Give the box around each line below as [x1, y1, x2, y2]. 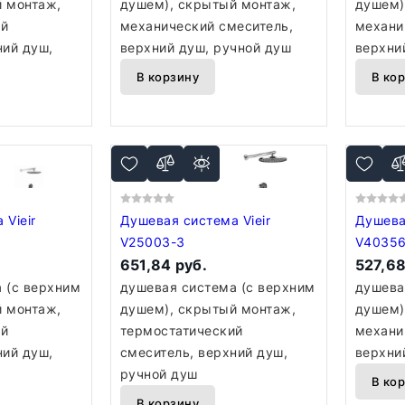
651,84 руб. [119, 256, 208, 274]
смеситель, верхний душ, [119, 344, 288, 360]
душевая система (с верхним [119, 279, 316, 295]
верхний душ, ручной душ [119, 40, 292, 55]
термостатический [119, 323, 243, 338]
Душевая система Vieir [119, 212, 243, 228]
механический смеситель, [119, 18, 294, 33]
